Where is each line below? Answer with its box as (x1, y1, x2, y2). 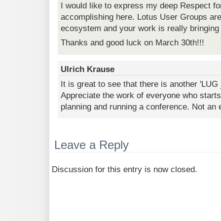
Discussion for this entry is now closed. (52, 165, 197, 174)
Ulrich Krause (61, 64, 115, 74)
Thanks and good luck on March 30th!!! (61, 38, 205, 48)
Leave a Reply (54, 138, 129, 151)
